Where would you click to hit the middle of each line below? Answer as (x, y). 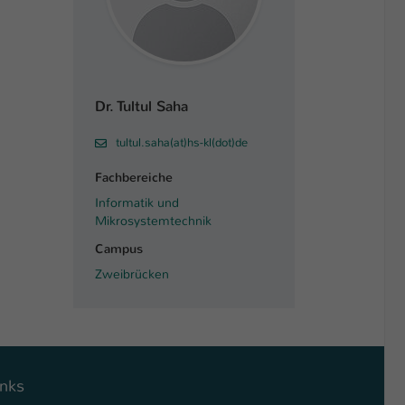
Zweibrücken (132, 274)
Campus (119, 249)
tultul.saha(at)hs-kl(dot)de (182, 142)
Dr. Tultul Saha (141, 106)
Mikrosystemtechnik (153, 221)
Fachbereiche (134, 178)
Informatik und (137, 202)
